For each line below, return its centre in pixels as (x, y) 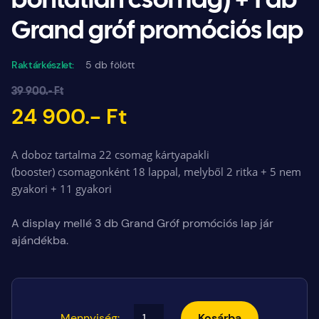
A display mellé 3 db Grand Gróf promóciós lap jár (142, 223)
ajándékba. (40, 240)
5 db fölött (110, 64)
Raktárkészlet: (43, 64)
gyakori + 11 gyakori (62, 188)
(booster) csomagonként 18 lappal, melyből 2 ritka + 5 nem (156, 171)
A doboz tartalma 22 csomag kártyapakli (110, 154)
